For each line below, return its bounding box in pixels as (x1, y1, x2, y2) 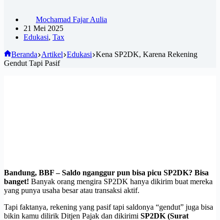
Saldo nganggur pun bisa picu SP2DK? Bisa (62, 168, 209, 177)
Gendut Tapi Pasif (4, 58, 60, 67)
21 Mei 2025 (24, 24, 63, 32)
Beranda (11, 50, 37, 58)
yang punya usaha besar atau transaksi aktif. (4, 186, 139, 194)
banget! (4, 177, 31, 186)
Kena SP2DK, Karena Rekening (96, 50, 197, 58)
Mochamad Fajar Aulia (36, 15, 107, 24)
